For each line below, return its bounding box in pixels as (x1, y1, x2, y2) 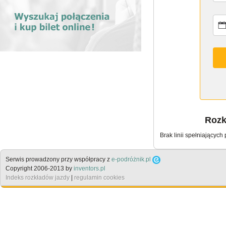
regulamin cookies (74, 174, 125, 182)
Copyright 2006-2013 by (6, 165, 74, 173)
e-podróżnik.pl (111, 156, 151, 163)
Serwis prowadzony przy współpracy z (6, 156, 111, 163)
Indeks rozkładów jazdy (6, 174, 70, 182)
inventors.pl (74, 165, 105, 173)
